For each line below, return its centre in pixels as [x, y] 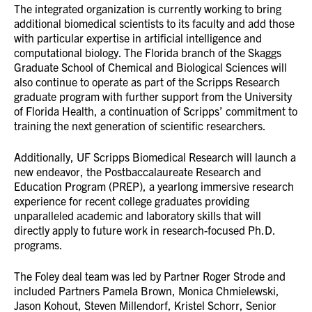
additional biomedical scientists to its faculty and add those [154, 23]
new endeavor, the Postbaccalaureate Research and [138, 171]
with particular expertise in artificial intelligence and [138, 38]
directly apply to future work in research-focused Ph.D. [145, 230]
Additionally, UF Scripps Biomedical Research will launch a [155, 157]
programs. [38, 244]
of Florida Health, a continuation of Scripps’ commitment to [156, 111]
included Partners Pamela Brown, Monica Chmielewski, [147, 290]
